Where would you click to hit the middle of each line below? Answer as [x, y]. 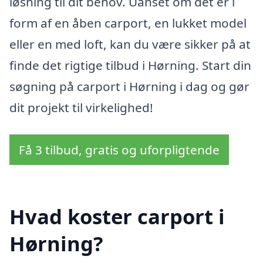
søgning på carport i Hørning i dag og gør [129, 87]
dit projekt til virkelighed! [81, 108]
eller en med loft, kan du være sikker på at [130, 44]
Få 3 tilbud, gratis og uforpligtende [119, 149]
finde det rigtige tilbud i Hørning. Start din [130, 65]
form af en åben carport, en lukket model [128, 23]
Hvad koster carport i [117, 216]
